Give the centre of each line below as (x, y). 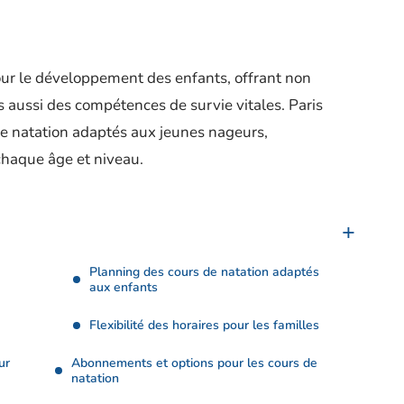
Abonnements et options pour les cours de (194, 363)
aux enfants (124, 287)
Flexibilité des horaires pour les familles (204, 325)
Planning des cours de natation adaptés (204, 272)
